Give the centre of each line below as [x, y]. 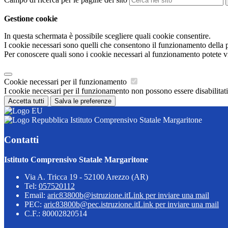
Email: [36, 195]
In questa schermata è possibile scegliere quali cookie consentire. [107, 36]
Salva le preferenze [83, 101]
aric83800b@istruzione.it [88, 195]
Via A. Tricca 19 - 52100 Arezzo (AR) [86, 177]
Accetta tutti [26, 101]
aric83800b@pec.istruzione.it [91, 204]
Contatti [21, 139]
